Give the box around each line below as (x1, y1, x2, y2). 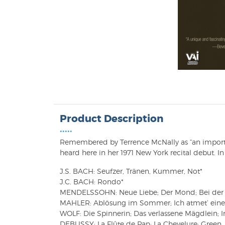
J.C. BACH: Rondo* (60, 177, 124, 186)
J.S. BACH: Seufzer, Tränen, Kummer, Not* (60, 167, 202, 175)
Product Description (60, 112, 163, 125)
